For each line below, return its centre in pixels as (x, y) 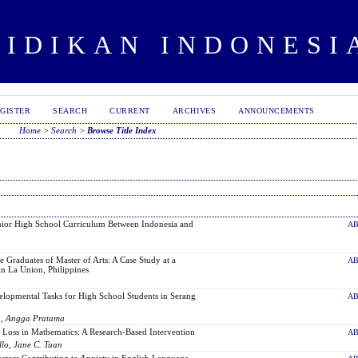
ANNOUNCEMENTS (276, 111)
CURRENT (130, 111)
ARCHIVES (194, 111)
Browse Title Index (121, 130)
